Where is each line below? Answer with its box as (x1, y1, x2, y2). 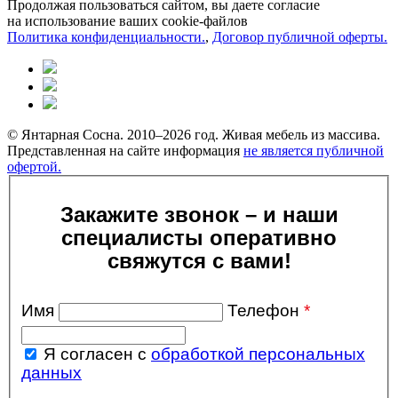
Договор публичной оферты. (212, 29, 387, 45)
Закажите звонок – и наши (60, 203, 338, 227)
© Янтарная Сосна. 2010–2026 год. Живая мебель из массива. (7, 127, 380, 143)
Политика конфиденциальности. (7, 29, 205, 45)
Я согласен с (44, 345, 151, 363)
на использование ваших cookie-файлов (7, 13, 248, 29)
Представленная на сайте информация (7, 143, 243, 159)
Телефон (227, 301, 304, 320)
